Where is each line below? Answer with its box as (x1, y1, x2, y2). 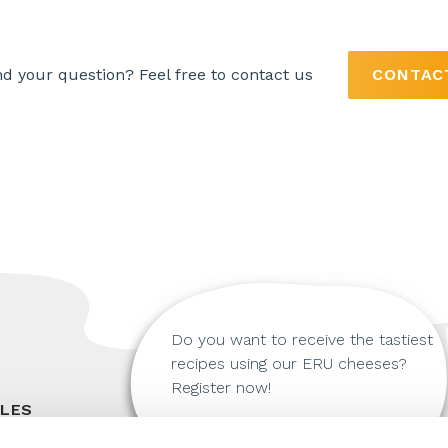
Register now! (170, 378, 271, 397)
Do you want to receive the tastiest (170, 330, 433, 349)
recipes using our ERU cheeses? (170, 354, 407, 373)
